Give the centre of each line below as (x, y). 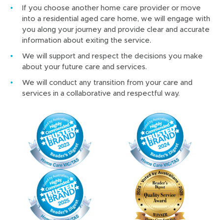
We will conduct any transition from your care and (107, 82)
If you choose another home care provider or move (111, 7)
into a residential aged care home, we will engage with (116, 18)
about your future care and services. (84, 66)
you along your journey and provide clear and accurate (116, 29)
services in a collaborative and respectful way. (101, 93)
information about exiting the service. (87, 40)
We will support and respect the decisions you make (112, 55)
